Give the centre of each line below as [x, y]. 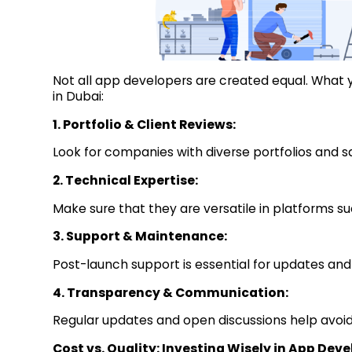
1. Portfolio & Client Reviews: [145, 124]
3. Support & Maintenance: [140, 236]
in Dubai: [79, 96]
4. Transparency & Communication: [171, 292]
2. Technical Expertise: [126, 180]
